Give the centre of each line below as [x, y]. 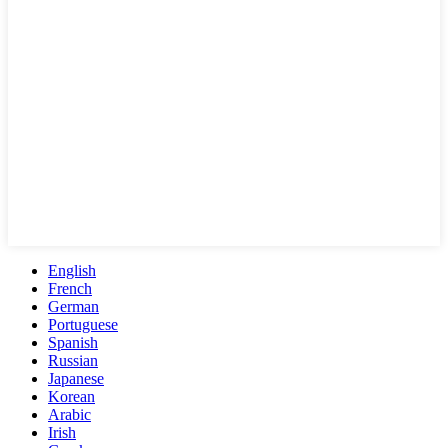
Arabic [69, 415]
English [72, 271]
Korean [71, 397]
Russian [73, 361]
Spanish [73, 343]
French [70, 289]
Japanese [76, 379]
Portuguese [83, 325]
